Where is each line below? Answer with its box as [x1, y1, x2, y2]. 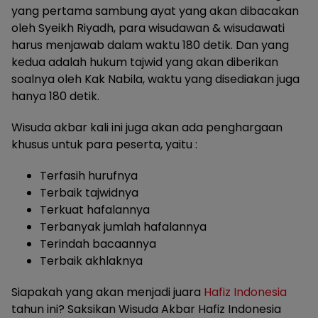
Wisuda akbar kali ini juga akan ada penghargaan [11, 119, 283, 136]
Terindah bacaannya [40, 236, 156, 252]
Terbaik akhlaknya [40, 253, 143, 269]
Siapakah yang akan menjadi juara [11, 284, 204, 300]
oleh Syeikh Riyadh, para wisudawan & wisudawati [11, 20, 285, 36]
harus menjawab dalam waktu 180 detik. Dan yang [11, 37, 289, 53]
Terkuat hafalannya [40, 202, 150, 218]
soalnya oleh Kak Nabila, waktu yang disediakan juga [11, 71, 300, 87]
